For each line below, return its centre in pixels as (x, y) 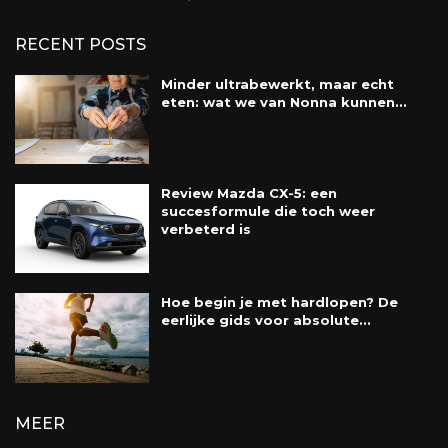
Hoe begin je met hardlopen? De (279, 302)
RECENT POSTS (80, 45)
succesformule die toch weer (267, 211)
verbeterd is (205, 229)
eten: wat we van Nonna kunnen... (283, 102)
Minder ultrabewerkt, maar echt (277, 84)
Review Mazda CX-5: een (248, 193)
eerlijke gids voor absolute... (265, 320)
